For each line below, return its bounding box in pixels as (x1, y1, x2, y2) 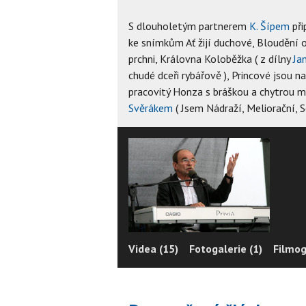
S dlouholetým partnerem (128, 18, 249, 33)
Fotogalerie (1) (189, 241, 262, 255)
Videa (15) (128, 241, 178, 255)
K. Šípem (249, 18, 290, 33)
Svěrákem (128, 100, 173, 115)
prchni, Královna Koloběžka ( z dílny (128, 51, 293, 66)
